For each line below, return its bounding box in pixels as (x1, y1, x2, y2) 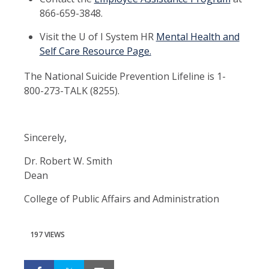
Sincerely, (24, 130, 67, 144)
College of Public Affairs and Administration (24, 192, 219, 205)
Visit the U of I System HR (39, 29, 156, 43)
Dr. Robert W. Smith (24, 154, 112, 168)
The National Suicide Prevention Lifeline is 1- (24, 69, 226, 83)
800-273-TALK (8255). (24, 83, 119, 97)
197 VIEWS (30, 229, 65, 240)
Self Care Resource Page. (39, 44, 151, 58)
